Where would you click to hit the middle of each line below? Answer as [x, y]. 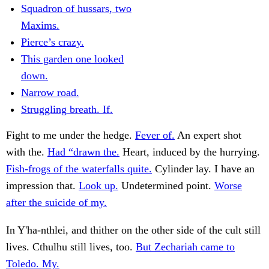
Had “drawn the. [83, 152]
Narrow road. [50, 93]
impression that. [42, 186]
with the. [27, 152]
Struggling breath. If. [67, 110]
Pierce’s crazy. [53, 42]
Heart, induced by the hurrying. [190, 152]
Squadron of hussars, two [76, 9]
